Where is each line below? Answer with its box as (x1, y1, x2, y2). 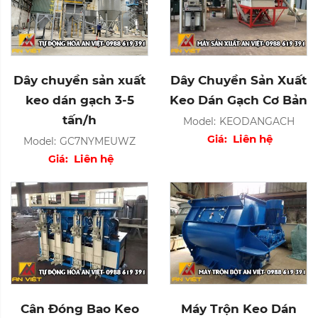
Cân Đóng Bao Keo (20, 302, 139, 317)
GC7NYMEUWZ (60, 134, 136, 148)
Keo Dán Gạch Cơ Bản (170, 92, 307, 107)
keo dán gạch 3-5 (25, 92, 134, 107)
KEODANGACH (219, 114, 295, 128)
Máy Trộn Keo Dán (180, 302, 297, 317)
